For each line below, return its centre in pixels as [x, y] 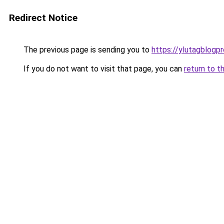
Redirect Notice [43, 18]
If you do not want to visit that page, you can [103, 69]
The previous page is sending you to [86, 50]
